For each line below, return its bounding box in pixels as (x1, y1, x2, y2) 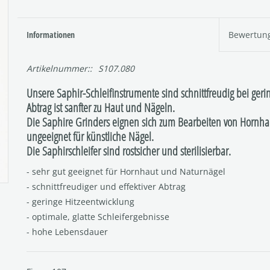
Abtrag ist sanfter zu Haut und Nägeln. (27, 98, 175, 116)
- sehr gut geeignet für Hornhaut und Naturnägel (27, 165, 225, 177)
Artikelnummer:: (27, 63, 92, 74)
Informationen (27, 29, 75, 40)
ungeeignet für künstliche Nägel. (27, 127, 154, 145)
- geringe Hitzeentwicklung (27, 195, 134, 207)
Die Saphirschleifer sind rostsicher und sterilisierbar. (27, 142, 231, 159)
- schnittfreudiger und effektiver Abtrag (27, 180, 186, 192)
